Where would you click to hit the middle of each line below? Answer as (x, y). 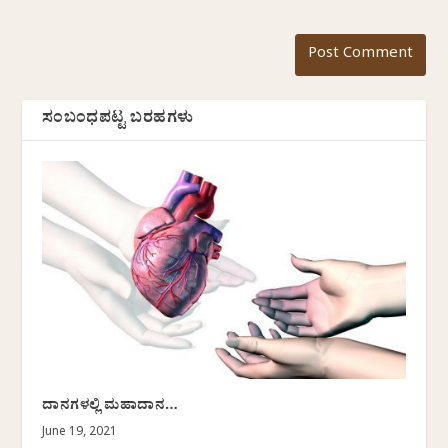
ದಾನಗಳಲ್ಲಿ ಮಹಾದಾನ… (110, 408)
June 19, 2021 (80, 433)
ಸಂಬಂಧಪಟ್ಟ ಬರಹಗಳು (118, 120)
